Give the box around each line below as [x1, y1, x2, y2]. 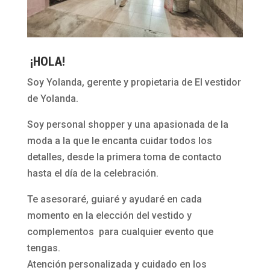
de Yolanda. [27, 93, 78, 105]
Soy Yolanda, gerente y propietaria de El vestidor [27, 77, 241, 89]
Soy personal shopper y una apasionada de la [27, 119, 228, 131]
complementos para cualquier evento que [27, 226, 213, 238]
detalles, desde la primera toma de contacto [27, 151, 222, 163]
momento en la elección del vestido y [27, 210, 192, 222]
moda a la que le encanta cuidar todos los [27, 135, 212, 147]
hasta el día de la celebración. [27, 168, 159, 180]
